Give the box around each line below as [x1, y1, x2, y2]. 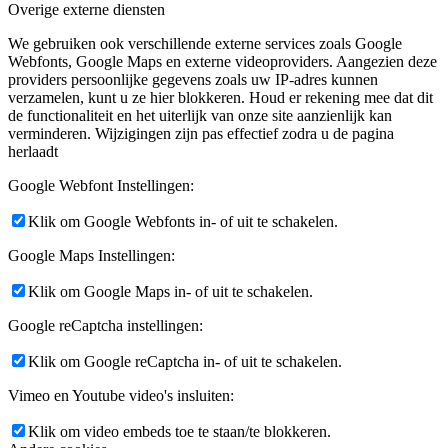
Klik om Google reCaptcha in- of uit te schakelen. [28, 352, 342, 370]
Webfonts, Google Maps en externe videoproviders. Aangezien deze [8, 52, 437, 70]
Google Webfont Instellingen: [8, 176, 194, 194]
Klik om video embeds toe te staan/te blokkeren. [28, 422, 331, 440]
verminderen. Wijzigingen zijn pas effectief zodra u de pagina [8, 124, 394, 142]
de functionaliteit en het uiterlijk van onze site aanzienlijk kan [8, 106, 392, 124]
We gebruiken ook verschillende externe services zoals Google [8, 34, 402, 52]
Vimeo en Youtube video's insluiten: [8, 386, 234, 404]
